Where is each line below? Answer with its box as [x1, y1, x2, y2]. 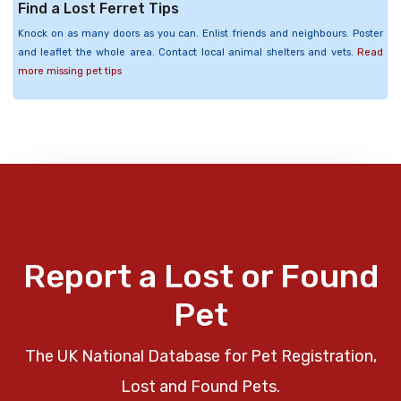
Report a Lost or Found [22, 256, 379, 295]
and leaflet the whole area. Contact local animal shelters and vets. [18, 46, 357, 58]
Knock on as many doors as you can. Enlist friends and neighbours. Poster [18, 27, 383, 39]
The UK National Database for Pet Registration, [24, 346, 377, 366]
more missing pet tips [18, 64, 122, 77]
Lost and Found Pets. [121, 376, 280, 397]
